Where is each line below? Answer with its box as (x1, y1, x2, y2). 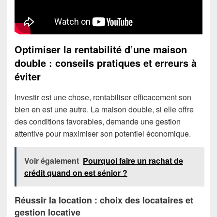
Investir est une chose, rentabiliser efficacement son (15, 91, 191, 103)
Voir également (24, 155, 79, 166)
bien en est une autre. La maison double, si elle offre (15, 103, 194, 115)
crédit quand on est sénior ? (24, 167, 127, 178)
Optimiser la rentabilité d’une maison (15, 42, 187, 56)
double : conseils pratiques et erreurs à (15, 55, 197, 70)
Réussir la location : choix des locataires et (15, 193, 193, 206)
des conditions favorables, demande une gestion (15, 115, 181, 127)
